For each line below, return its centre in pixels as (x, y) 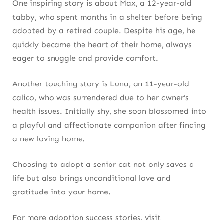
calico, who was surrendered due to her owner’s (100, 97)
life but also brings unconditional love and (92, 178)
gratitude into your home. (61, 192)
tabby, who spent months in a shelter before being (107, 17)
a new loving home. (49, 138)
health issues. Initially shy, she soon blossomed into (109, 111)
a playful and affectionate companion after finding (109, 125)
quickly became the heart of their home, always (102, 44)
